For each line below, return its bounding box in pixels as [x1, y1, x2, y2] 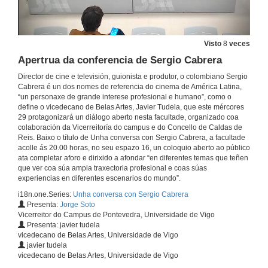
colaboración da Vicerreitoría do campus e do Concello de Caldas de [18, 123, 242, 132]
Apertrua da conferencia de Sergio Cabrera [18, 54, 222, 66]
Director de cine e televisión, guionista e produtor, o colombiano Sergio [18, 72, 248, 81]
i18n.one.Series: [18, 190, 73, 199]
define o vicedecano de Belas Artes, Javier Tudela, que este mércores [18, 103, 244, 112]
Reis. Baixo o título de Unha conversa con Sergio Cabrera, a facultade [18, 133, 245, 142]
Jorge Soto [60, 200, 95, 209]
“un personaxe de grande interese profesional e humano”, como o [18, 93, 232, 102]
